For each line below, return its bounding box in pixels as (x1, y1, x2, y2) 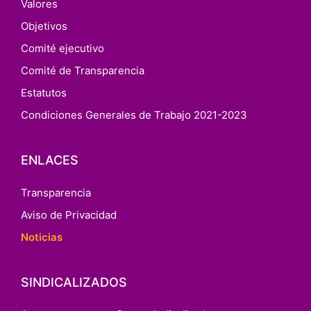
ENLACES (21, 153, 78, 168)
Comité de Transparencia (21, 64, 144, 78)
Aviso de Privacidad (21, 208, 117, 221)
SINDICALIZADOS (21, 274, 127, 289)
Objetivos (21, 19, 67, 33)
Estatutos (21, 86, 67, 100)
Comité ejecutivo (21, 42, 104, 56)
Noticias (21, 230, 62, 244)
